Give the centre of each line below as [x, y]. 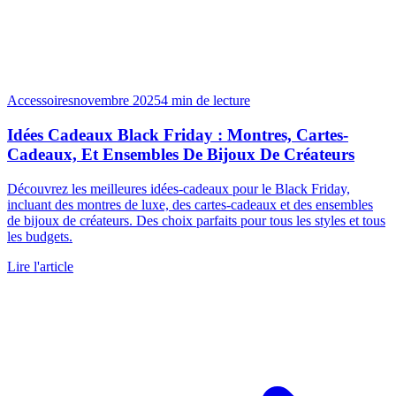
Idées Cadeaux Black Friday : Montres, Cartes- [178, 134]
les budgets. [40, 236]
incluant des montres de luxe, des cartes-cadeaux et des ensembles [190, 204]
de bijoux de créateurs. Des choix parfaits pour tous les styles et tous [196, 220]
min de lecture [211, 101]
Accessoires [40, 101]
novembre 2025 [117, 101]
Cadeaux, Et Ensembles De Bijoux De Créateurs [181, 154]
